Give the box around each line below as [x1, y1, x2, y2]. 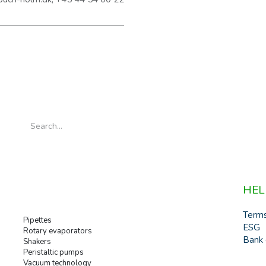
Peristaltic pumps [23, 247, 84, 258]
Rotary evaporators [23, 226, 92, 237]
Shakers [23, 236, 51, 248]
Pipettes [23, 215, 52, 226]
